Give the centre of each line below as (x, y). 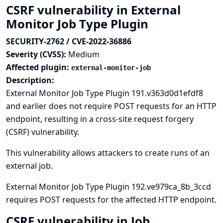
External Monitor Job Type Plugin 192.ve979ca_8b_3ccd (109, 187)
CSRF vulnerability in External (93, 10)
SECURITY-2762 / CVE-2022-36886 (69, 41)
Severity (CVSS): (37, 54)
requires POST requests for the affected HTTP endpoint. (111, 200)
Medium (84, 54)
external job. (29, 166)
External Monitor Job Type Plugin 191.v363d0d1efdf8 (105, 93)
